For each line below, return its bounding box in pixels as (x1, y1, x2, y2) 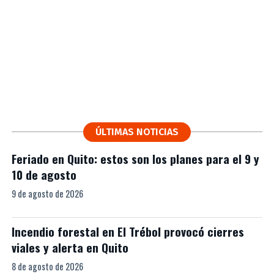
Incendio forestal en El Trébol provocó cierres (11, 223, 244, 241)
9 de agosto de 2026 (11, 187, 83, 201)
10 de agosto (11, 166, 76, 184)
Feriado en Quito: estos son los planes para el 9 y (11, 150, 259, 168)
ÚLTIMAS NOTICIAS (95, 126, 179, 138)
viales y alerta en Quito (11, 239, 128, 257)
